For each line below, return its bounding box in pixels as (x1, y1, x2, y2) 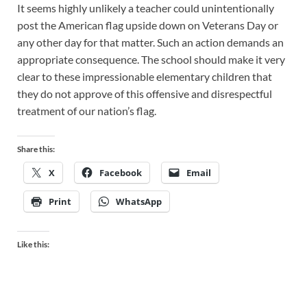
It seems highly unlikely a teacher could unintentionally (17, 1, 274, 15)
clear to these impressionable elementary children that (17, 70, 272, 84)
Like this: (17, 239, 49, 250)
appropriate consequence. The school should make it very (17, 53, 285, 66)
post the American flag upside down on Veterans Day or (17, 19, 278, 32)
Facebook (99, 167, 142, 180)
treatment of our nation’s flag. (17, 104, 156, 118)
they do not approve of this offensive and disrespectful (17, 87, 272, 101)
